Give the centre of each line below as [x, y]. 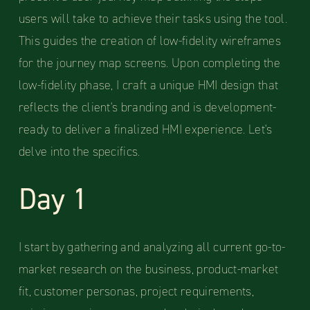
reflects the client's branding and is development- [147, 108]
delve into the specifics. [79, 152]
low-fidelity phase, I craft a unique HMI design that [148, 85]
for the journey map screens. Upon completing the [149, 63]
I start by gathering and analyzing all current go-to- [152, 247]
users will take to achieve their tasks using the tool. [153, 19]
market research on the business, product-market [148, 270]
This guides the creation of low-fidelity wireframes [150, 41]
